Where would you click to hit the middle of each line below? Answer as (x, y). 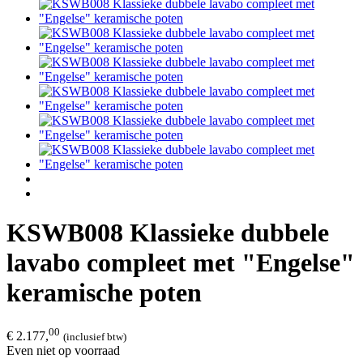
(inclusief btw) (95, 337)
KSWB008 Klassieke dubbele (168, 233)
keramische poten (104, 293)
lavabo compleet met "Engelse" (181, 263)
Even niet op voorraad (63, 351)
